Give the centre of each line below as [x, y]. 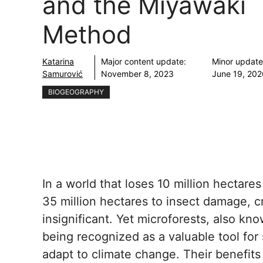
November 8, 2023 [137, 74]
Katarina [58, 61]
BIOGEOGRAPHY [76, 92]
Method [87, 34]
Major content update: [143, 61]
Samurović [63, 74]
